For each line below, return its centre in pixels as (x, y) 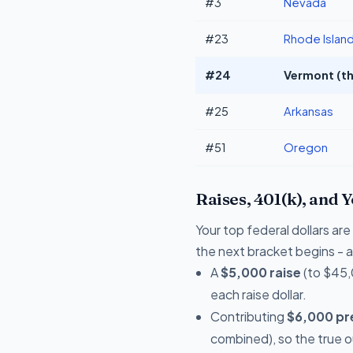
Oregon (306, 147)
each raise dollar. (259, 294)
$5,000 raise (261, 272)
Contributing (249, 316)
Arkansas (308, 111)
